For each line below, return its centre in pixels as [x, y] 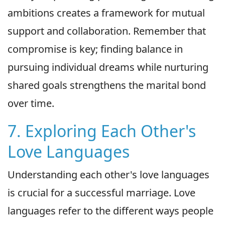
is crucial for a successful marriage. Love [101, 193]
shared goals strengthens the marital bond [107, 85]
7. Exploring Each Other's [102, 131]
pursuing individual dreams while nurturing [108, 67]
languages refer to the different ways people [110, 211]
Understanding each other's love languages [108, 175]
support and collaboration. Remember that [107, 31]
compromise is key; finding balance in [95, 49]
